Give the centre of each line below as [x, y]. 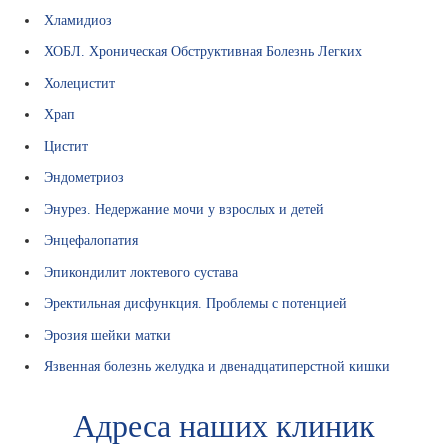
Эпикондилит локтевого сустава [141, 271]
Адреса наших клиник [224, 426]
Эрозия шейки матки [108, 334]
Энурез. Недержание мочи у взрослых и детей [184, 208]
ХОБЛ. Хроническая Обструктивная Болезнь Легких [203, 51]
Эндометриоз [84, 177]
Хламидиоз [78, 19]
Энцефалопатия [91, 240]
